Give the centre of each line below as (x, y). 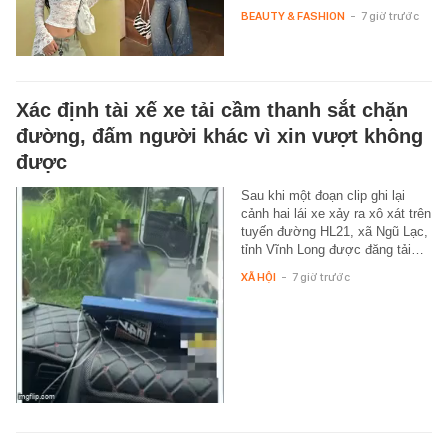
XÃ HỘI (258, 276)
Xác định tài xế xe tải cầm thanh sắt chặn (212, 109)
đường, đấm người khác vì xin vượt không (219, 135)
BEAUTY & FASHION (292, 15)
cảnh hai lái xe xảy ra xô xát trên (335, 213)
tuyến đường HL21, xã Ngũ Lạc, (334, 231)
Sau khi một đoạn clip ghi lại (322, 195)
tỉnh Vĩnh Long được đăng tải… (332, 249)
